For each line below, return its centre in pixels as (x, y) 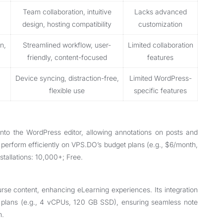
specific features (160, 90)
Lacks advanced (160, 12)
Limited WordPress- (160, 78)
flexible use (67, 90)
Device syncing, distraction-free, (67, 78)
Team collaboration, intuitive (67, 12)
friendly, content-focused (67, 57)
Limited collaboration (160, 45)
